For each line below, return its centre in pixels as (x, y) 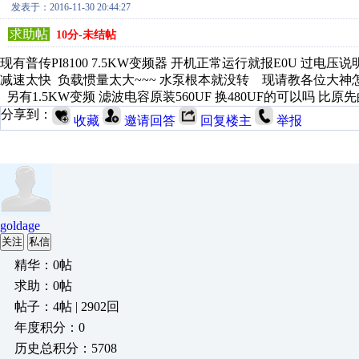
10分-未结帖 (86, 35)
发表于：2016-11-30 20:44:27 (71, 7)
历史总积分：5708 (66, 348)
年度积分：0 (50, 327)
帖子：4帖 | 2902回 (67, 307)
